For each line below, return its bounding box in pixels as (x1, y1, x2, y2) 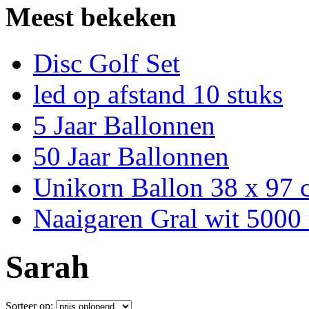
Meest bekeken (6, 2, 177, 32)
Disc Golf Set (33, 48, 180, 78)
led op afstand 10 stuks (33, 79, 283, 109)
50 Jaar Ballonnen (33, 141, 229, 171)
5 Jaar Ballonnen (33, 110, 215, 140)
